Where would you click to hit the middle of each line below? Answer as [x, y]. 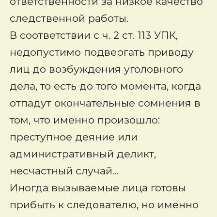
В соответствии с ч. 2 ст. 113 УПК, [94, 35]
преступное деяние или [74, 137]
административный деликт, [83, 154]
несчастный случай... [64, 171]
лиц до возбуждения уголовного [96, 69]
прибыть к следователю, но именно [104, 205]
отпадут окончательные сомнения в [105, 103]
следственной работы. [69, 18]
